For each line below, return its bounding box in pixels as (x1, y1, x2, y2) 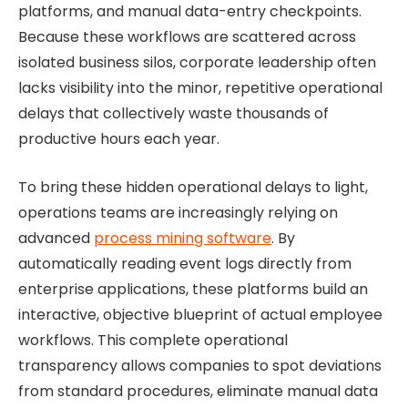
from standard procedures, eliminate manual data (18, 380, 378, 402)
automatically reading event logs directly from (18, 252, 352, 274)
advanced (18, 227, 94, 249)
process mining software (94, 227, 271, 249)
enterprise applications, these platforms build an (18, 278, 368, 300)
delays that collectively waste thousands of (18, 103, 329, 125)
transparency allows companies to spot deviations (18, 354, 382, 376)
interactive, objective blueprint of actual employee (18, 303, 382, 325)
